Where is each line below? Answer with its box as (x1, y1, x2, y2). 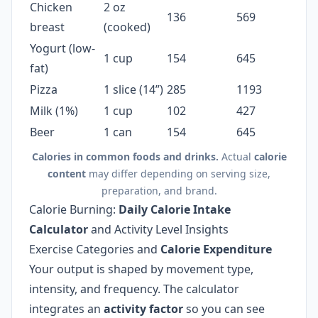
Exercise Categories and (29, 241, 160, 257)
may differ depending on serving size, (86, 167, 270, 180)
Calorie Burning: (29, 202, 119, 217)
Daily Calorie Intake (119, 202, 231, 217)
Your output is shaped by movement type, (29, 261, 253, 277)
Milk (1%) (30, 103, 78, 119)
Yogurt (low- (30, 40, 95, 56)
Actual (218, 150, 254, 163)
